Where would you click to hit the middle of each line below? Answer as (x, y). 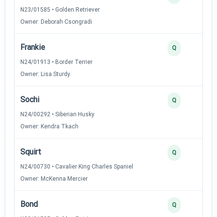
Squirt (31, 152)
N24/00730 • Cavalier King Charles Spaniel (77, 166)
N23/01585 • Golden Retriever (60, 9)
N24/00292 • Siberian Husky (57, 114)
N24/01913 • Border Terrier (56, 62)
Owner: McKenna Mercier (54, 178)
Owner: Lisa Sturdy (45, 74)
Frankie (33, 47)
